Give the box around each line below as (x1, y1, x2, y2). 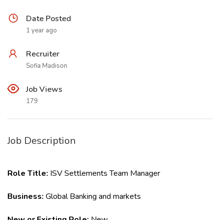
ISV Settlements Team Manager (50, 168, 160, 179)
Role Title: (7, 168, 50, 179)
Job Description (7, 134, 76, 147)
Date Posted (26, 13, 71, 24)
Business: (7, 191, 46, 202)
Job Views (26, 84, 62, 95)
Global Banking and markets (46, 191, 141, 202)
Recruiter (26, 49, 59, 59)
